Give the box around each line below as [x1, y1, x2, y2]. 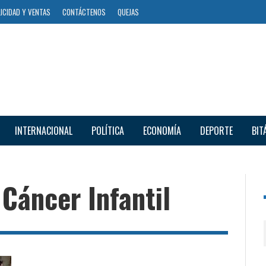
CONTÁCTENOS [62, 6, 106, 18]
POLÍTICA [91, 123, 124, 138]
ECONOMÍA [142, 123, 181, 138]
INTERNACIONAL [14, 123, 72, 138]
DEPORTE [199, 123, 233, 138]
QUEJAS [118, 6, 139, 18]
